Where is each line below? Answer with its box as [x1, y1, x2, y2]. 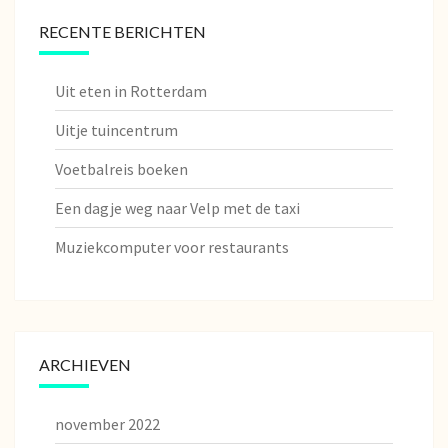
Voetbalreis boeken [55, 158, 188, 179]
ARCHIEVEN [39, 354, 131, 374]
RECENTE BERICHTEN [39, 21, 206, 41]
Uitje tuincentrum [55, 119, 178, 140]
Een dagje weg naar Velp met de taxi [55, 197, 300, 218]
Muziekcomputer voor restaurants [55, 236, 289, 257]
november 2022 [55, 413, 160, 434]
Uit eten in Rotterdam [55, 80, 207, 101]
